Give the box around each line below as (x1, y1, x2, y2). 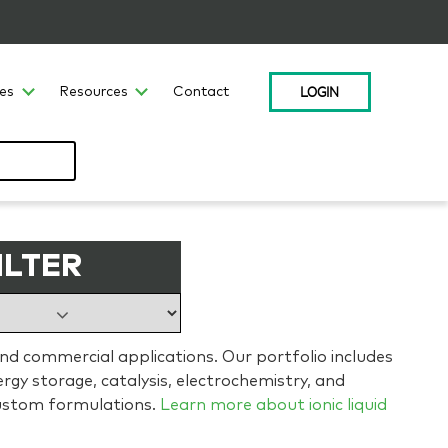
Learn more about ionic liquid (160, 396, 387, 413)
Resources (58, 85, 128, 100)
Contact (172, 85, 229, 100)
